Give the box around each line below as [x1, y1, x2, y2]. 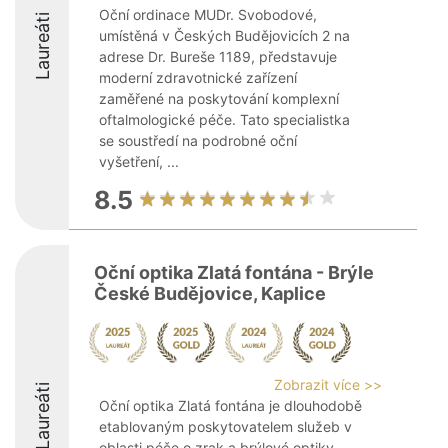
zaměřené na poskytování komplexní [99, 90, 339, 107]
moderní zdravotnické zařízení [99, 69, 297, 86]
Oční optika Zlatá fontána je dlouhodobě [99, 397, 362, 414]
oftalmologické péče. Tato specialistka [99, 111, 350, 128]
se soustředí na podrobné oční [99, 132, 297, 149]
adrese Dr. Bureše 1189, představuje [99, 48, 337, 65]
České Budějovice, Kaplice [94, 283, 326, 304]
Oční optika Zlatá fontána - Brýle [94, 262, 374, 283]
